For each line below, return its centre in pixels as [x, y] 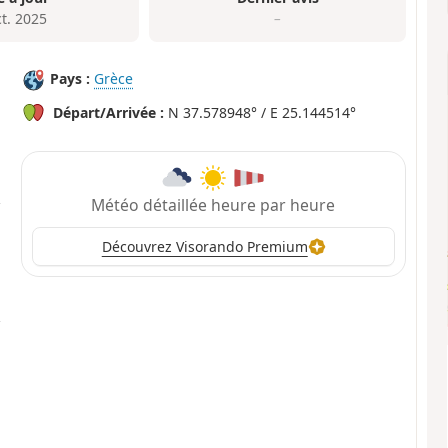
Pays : [70, 79]
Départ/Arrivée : [109, 113]
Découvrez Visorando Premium [204, 247]
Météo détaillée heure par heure [213, 204]
